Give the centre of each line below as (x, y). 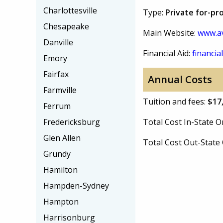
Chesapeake (66, 26)
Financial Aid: (167, 53)
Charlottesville (70, 10)
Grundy (57, 154)
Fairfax (56, 74)
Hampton (61, 202)
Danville (58, 42)
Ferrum (57, 106)
